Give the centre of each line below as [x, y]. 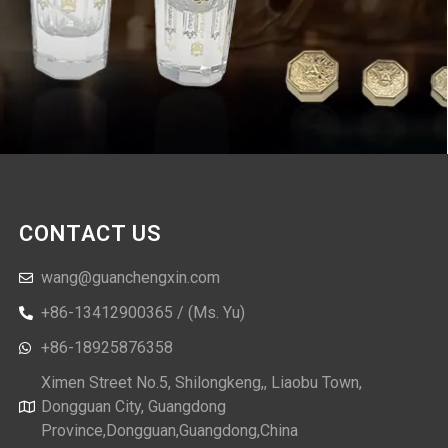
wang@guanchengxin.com [131, 278]
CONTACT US [90, 234]
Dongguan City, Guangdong [134, 407]
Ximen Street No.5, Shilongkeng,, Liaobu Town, [202, 383]
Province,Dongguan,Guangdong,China [170, 431]
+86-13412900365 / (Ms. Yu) [143, 313]
